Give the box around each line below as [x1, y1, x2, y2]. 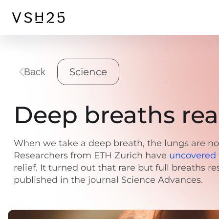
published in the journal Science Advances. [14, 175, 203, 185]
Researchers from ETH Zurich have [14, 150, 169, 161]
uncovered [169, 150, 216, 161]
